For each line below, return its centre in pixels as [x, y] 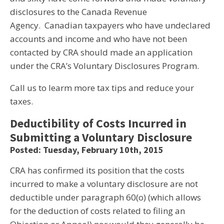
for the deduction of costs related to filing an [97, 211]
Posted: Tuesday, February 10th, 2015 [87, 150]
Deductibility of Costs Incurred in [98, 123]
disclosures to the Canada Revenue [78, 12]
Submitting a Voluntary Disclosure [101, 137]
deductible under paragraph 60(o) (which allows [105, 197]
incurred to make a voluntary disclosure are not [104, 184]
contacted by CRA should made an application [101, 52]
